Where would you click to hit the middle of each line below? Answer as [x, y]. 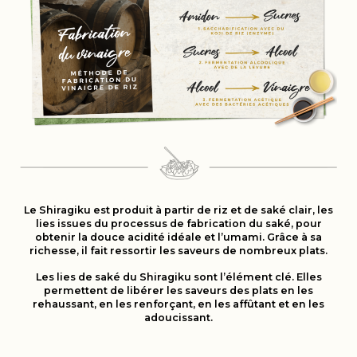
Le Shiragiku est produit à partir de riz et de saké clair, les [178, 210]
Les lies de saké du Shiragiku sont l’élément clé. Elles [178, 277]
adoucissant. [178, 318]
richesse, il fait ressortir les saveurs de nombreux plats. [178, 251]
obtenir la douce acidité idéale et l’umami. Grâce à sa [178, 237]
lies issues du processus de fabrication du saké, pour [178, 224]
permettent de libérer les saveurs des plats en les [178, 291]
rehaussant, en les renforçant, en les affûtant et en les [178, 304]
